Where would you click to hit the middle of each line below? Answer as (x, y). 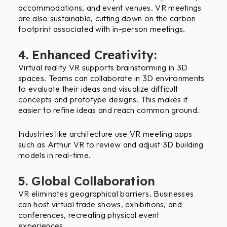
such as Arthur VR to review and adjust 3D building (111, 144)
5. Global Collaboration (87, 181)
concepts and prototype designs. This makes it (103, 100)
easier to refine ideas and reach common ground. (109, 110)
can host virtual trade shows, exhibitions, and (100, 204)
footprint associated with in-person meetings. (102, 29)
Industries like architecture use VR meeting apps (105, 134)
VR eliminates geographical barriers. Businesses (106, 194)
